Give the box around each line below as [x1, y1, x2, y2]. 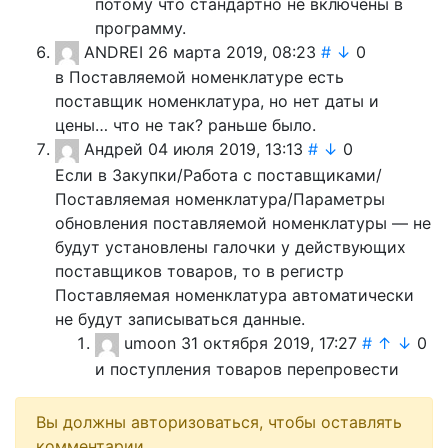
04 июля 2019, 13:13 [148, 139, 303, 160]
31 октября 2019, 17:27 [181, 333, 357, 354]
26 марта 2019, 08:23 [148, 41, 316, 62]
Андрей [84, 139, 143, 160]
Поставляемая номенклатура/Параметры [55, 189, 385, 210]
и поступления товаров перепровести [95, 358, 399, 379]
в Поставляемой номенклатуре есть [55, 67, 344, 88]
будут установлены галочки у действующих [55, 237, 406, 258]
